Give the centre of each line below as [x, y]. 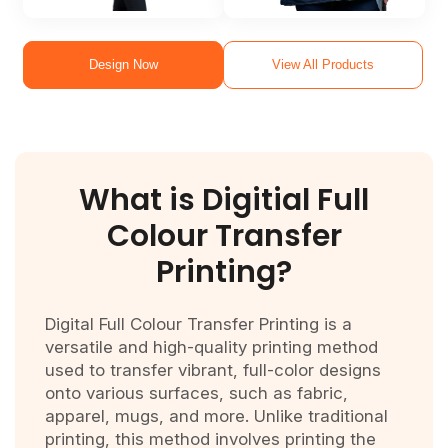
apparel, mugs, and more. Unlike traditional [216, 416]
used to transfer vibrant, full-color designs [213, 370]
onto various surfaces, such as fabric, [196, 393]
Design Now [123, 65]
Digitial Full [285, 200]
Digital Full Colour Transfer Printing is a [198, 324]
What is [140, 200]
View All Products [323, 65]
